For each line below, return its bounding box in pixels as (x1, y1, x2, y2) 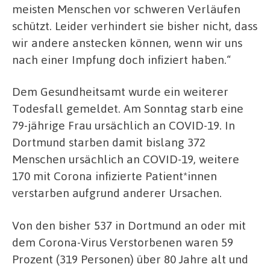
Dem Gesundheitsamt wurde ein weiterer (12, 84, 228, 99)
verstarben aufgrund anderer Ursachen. (12, 185, 222, 201)
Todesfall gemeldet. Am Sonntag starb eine (12, 101, 243, 116)
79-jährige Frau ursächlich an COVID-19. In (12, 118, 235, 133)
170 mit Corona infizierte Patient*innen (12, 168, 217, 184)
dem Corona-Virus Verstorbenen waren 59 (12, 234, 233, 250)
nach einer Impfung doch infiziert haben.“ (12, 51, 231, 67)
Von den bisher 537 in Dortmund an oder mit (12, 217, 246, 233)
